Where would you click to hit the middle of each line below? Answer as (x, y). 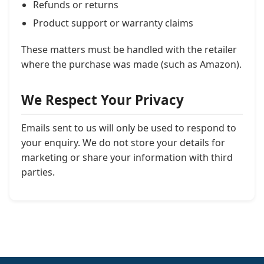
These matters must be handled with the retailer (129, 49)
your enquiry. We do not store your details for (123, 143)
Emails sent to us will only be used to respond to (129, 128)
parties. (38, 172)
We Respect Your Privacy (103, 100)
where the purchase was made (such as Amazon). (131, 64)
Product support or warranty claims (113, 23)
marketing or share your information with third (127, 157)
